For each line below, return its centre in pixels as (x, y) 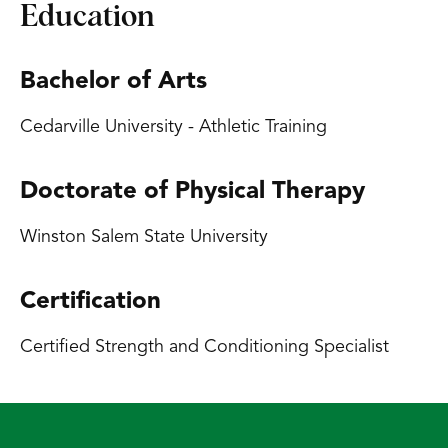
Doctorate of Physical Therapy (192, 192)
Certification (90, 302)
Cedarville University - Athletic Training (173, 127)
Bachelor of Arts (113, 82)
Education (87, 17)
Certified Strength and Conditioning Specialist (204, 347)
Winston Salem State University (144, 237)
